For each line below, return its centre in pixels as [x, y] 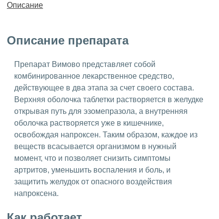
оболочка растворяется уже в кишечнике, [89, 123]
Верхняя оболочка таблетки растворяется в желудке [109, 99]
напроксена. [36, 193]
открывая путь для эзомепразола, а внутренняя [101, 111]
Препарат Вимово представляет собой [85, 64]
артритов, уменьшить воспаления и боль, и [92, 170]
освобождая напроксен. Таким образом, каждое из [106, 134]
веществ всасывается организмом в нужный [95, 146]
